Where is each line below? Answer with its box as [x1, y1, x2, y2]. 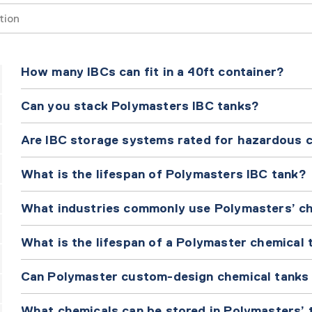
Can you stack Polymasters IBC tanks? [20, 98, 260, 113]
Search [25, 13, 58, 24]
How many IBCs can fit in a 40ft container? [20, 64, 285, 79]
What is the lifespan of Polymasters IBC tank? [20, 166, 306, 181]
